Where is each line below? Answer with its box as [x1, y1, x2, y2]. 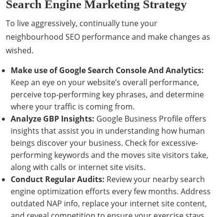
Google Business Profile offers [94, 113, 206, 124]
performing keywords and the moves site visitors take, [11, 150, 208, 160]
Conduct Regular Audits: [11, 174, 105, 185]
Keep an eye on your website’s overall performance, [11, 77, 199, 88]
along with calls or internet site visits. [11, 162, 145, 172]
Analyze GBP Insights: [11, 113, 94, 124]
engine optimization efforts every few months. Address [11, 186, 211, 197]
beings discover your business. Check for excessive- [11, 138, 198, 148]
